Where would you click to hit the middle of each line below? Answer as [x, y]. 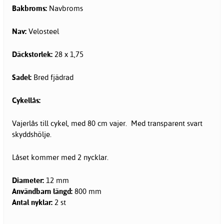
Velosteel [44, 31]
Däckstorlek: [33, 54]
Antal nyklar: [32, 202]
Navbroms [66, 8]
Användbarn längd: [43, 191]
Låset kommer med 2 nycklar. [60, 157]
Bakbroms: [30, 8]
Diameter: [28, 180]
